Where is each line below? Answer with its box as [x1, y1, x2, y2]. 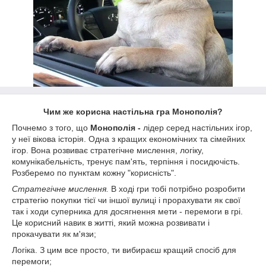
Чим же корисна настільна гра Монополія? [43, 107, 223, 116]
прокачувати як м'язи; [12, 229, 96, 239]
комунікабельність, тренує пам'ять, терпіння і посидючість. [12, 157, 240, 166]
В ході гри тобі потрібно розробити [111, 184, 245, 194]
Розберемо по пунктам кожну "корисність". [12, 168, 176, 178]
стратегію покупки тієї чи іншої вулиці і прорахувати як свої [12, 195, 240, 205]
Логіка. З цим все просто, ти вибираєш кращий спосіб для [12, 245, 236, 255]
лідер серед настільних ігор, [143, 123, 252, 132]
